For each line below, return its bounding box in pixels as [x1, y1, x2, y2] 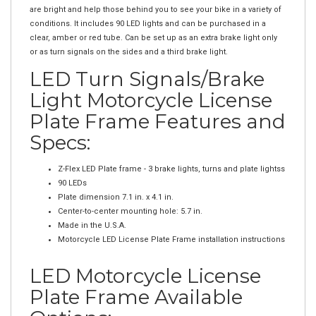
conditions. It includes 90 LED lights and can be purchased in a [30, 4, 266, 13]
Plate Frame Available [30, 270, 243, 294]
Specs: [30, 116, 90, 140]
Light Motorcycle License [30, 73, 272, 97]
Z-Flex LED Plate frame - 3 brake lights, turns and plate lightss [58, 150, 285, 159]
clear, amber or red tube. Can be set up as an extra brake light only [30, 18, 277, 28]
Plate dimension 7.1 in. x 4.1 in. [58, 178, 174, 187]
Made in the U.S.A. [58, 206, 126, 215]
